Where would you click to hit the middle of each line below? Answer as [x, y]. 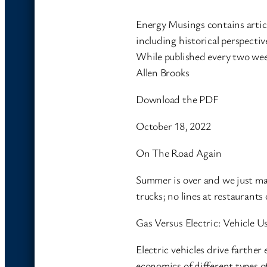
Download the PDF [177, 99]
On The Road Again [179, 153]
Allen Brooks [163, 72]
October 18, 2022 [173, 126]
